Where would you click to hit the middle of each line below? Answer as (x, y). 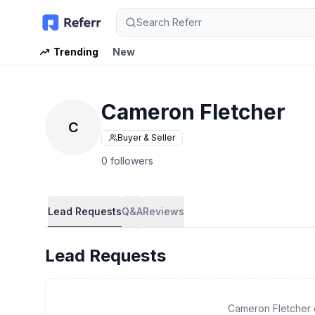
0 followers (127, 161)
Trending (76, 52)
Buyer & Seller (146, 137)
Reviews (163, 211)
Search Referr (169, 22)
